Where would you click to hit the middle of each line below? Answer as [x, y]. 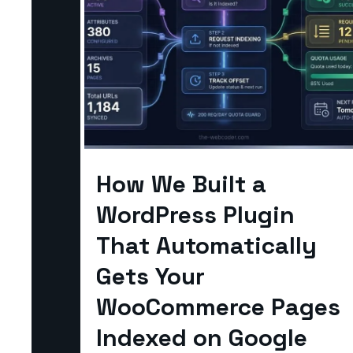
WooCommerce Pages [218, 307]
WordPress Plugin [195, 214]
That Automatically [206, 245]
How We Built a [181, 184]
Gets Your [150, 276]
